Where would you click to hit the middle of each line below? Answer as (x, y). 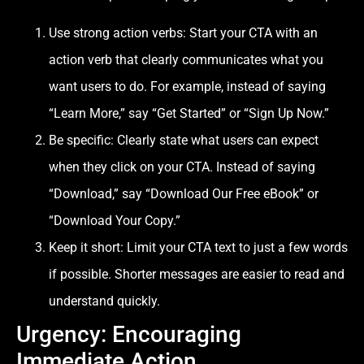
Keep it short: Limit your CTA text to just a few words (198, 248)
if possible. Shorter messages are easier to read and (197, 275)
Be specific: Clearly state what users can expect (184, 141)
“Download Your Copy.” (115, 221)
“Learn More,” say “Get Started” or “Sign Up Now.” (189, 114)
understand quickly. (104, 301)
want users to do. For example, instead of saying (187, 87)
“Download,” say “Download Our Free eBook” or (184, 194)
